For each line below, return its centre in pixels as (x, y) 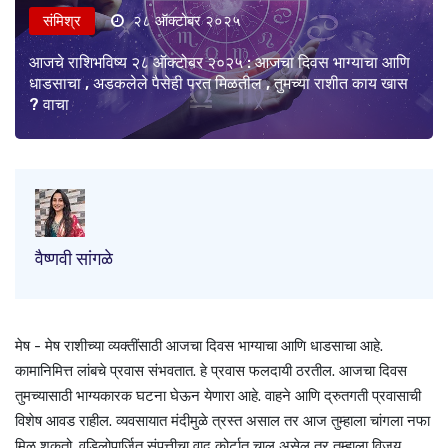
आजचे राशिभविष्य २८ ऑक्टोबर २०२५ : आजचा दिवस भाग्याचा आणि (219, 63)
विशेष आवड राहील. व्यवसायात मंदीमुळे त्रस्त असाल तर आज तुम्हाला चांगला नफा (222, 421)
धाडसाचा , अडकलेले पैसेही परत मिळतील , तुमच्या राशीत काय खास (218, 84)
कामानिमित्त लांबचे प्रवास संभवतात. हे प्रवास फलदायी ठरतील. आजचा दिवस (211, 371)
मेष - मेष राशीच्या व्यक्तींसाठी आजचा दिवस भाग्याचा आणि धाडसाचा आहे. (199, 346)
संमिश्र (62, 21)
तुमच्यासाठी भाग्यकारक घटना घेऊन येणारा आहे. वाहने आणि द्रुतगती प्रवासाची (218, 396)
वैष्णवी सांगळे (74, 259)
